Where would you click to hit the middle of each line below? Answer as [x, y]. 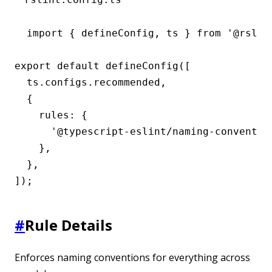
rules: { [51, 115]
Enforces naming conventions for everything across [132, 257]
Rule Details [69, 225]
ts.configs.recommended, [90, 82]
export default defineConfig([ [103, 66]
